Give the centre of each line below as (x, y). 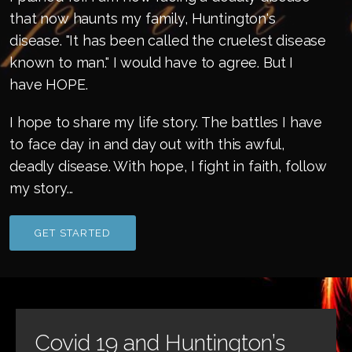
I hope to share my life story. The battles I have (166, 123)
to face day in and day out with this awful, (147, 145)
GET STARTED (73, 233)
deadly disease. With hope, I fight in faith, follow (168, 167)
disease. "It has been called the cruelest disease (168, 41)
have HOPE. (49, 85)
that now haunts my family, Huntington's (143, 19)
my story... (42, 189)
